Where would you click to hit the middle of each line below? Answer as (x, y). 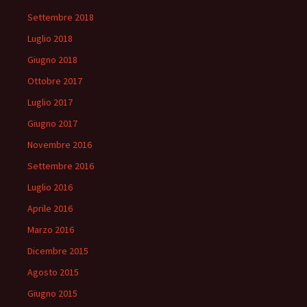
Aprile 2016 (50, 208)
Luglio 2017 (50, 102)
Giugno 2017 (52, 123)
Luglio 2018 (50, 38)
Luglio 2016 (50, 187)
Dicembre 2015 (58, 250)
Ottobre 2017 (55, 81)
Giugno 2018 (52, 59)
